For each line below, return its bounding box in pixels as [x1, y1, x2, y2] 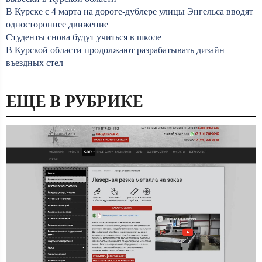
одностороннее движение [6, 19, 108, 29]
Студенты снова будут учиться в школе [6, 32, 161, 42]
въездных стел [6, 58, 63, 68]
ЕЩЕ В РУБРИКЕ [6, 89, 143, 112]
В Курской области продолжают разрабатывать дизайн [6, 45, 225, 55]
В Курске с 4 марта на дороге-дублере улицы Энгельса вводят [6, 6, 253, 16]
